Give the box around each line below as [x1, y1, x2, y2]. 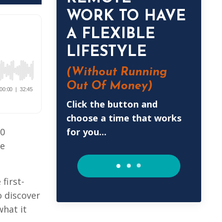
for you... [66, 125, 107, 138]
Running [116, 66, 167, 78]
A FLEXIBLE [66, 26, 155, 42]
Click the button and [66, 98, 158, 110]
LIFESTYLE [66, 44, 147, 60]
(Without [66, 66, 117, 78]
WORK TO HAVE [66, 8, 186, 24]
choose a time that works [66, 111, 181, 124]
